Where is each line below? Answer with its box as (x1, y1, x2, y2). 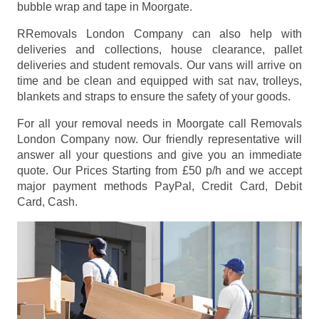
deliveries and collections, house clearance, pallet (17, 43, 302, 56)
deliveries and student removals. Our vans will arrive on (17, 58, 302, 71)
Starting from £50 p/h (112, 164, 221, 177)
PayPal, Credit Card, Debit (155, 179, 302, 192)
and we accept (221, 164, 303, 177)
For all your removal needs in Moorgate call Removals (17, 117, 302, 130)
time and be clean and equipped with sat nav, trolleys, (17, 74, 302, 87)
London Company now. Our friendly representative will (17, 132, 302, 145)
